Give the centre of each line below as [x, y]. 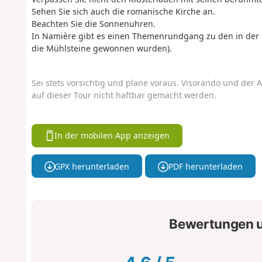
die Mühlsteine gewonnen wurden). [101, 49]
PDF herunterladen [205, 166]
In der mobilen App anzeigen [112, 136]
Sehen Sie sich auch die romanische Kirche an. [123, 12]
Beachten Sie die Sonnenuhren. [93, 24]
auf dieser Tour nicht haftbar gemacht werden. [124, 95]
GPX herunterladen [92, 166]
